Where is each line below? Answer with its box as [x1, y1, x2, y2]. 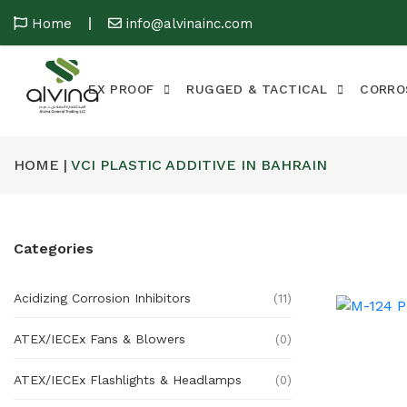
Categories [14, 240, 94, 257]
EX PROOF [88, 82, 154, 96]
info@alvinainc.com [126, 15, 253, 32]
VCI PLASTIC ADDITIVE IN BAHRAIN [67, 156, 327, 174]
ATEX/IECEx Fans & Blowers [14, 332, 185, 346]
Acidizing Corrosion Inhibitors [14, 291, 191, 305]
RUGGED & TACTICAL [186, 82, 328, 96]
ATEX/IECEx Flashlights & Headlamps [14, 372, 242, 387]
